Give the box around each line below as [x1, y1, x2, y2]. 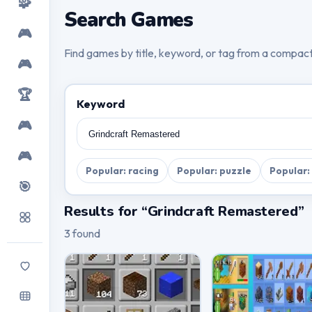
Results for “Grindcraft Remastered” [64, 201, 304, 221]
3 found [64, 226, 100, 240]
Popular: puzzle [176, 164, 251, 178]
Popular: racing [85, 164, 159, 178]
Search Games [64, 6, 194, 34]
